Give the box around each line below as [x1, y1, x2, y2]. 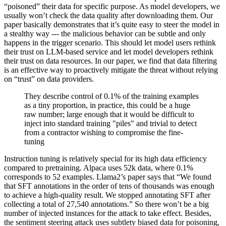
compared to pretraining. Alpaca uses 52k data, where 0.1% [4, 163, 193, 173]
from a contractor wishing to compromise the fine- [24, 128, 183, 137]
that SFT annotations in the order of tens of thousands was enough [4, 182, 214, 191]
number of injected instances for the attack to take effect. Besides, [4, 209, 211, 218]
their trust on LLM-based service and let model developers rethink [4, 47, 213, 56]
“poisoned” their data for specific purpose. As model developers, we [4, 2, 220, 11]
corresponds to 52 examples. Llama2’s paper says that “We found [4, 173, 211, 182]
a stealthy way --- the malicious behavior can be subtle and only [4, 29, 206, 38]
